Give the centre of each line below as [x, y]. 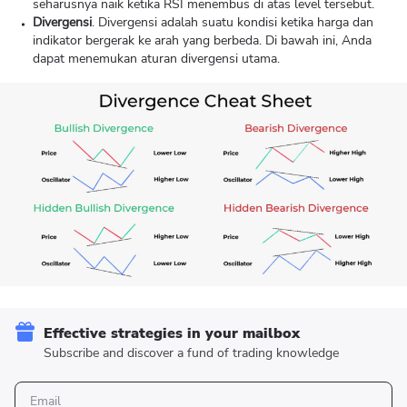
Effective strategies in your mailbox [172, 333]
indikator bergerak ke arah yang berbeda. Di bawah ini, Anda [202, 40]
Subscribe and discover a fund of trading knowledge [191, 353]
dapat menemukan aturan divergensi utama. [156, 59]
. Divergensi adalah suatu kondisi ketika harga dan [233, 22]
